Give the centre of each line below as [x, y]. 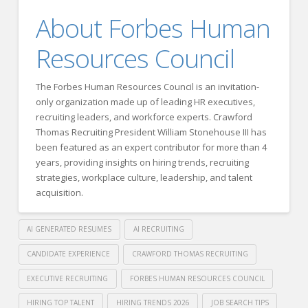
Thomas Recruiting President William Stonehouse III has [151, 132]
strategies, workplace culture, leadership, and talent [144, 177]
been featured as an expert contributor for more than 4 [151, 147]
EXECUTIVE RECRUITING [68, 278]
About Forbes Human [153, 28]
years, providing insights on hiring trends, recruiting [142, 162]
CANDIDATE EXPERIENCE [69, 253]
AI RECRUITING [158, 229]
